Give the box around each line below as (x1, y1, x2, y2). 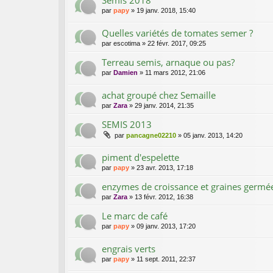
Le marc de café (102, 209, 168, 222)
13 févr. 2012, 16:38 (135, 193, 193, 200)
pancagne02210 (126, 131, 176, 139)
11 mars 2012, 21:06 (145, 68, 205, 76)
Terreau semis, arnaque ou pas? (102, 55, 235, 68)
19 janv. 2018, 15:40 (136, 6, 196, 14)
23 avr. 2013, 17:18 (136, 163, 193, 171)
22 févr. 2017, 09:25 (147, 39, 206, 47)
